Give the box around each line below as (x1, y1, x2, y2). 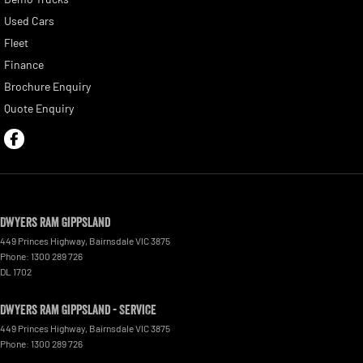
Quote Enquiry (4, 101, 74, 116)
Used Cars (4, 14, 54, 28)
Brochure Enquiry (4, 79, 91, 94)
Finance (4, 58, 44, 72)
